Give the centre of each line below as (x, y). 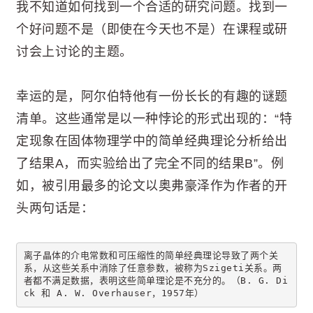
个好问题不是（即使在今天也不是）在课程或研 (152, 30)
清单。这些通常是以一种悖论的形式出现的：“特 (154, 119)
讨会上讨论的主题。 (74, 52)
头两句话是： (55, 209)
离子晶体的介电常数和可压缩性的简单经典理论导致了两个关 (151, 256)
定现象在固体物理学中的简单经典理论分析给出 (152, 141)
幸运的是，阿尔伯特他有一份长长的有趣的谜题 (152, 97)
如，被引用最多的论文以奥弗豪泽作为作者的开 (152, 186)
